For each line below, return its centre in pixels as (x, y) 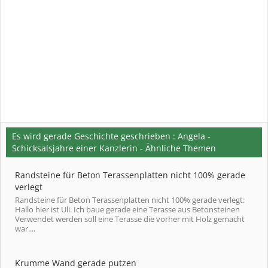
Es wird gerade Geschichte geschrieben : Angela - (111, 136)
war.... (25, 229)
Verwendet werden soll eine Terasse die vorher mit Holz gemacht (130, 219)
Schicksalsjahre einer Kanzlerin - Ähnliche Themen (114, 148)
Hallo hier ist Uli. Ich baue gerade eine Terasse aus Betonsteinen (127, 209)
